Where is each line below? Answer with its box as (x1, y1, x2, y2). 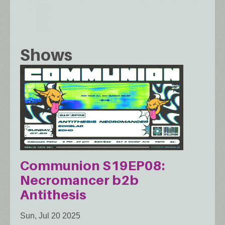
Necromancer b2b (20, 172, 139, 188)
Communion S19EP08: (20, 157, 165, 173)
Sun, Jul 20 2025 (20, 211, 80, 220)
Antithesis (20, 186, 86, 202)
